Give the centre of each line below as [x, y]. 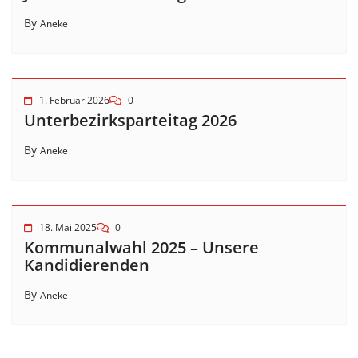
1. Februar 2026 [74, 100]
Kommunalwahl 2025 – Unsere [141, 247]
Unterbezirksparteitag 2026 [130, 120]
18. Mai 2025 [68, 227]
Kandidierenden [87, 265]
